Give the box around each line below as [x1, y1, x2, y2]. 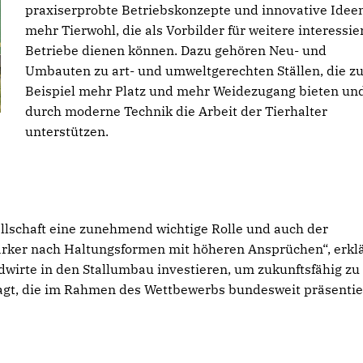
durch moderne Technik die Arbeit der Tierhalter [25, 103, 327, 119]
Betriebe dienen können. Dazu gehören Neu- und [25, 42, 327, 58]
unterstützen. [25, 123, 109, 139]
